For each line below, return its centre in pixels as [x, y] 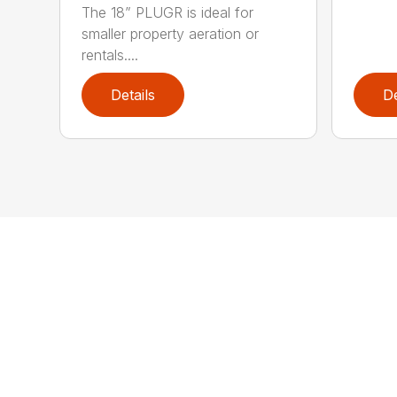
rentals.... [110, 54]
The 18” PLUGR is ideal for [168, 12]
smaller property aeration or [171, 33]
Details [133, 94]
